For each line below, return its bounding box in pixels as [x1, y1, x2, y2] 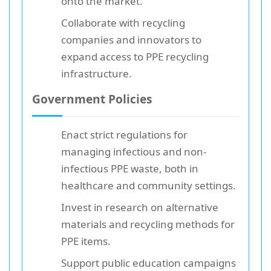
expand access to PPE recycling [61, 49, 209, 64]
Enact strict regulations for [61, 127, 188, 142]
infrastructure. [61, 66, 132, 80]
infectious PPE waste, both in [61, 161, 198, 175]
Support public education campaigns [61, 255, 236, 270]
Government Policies [32, 90, 152, 107]
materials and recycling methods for [61, 217, 235, 231]
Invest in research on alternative [61, 200, 218, 214]
